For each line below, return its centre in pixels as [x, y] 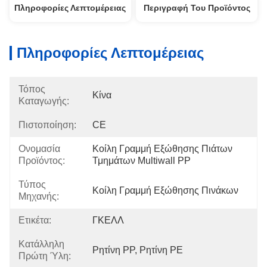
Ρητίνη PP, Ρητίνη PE [138, 250]
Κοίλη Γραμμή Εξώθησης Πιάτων [162, 149]
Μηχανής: [39, 196]
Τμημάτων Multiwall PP [142, 161]
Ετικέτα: [35, 220]
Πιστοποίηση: [47, 125]
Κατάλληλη [41, 244]
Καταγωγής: [44, 101]
